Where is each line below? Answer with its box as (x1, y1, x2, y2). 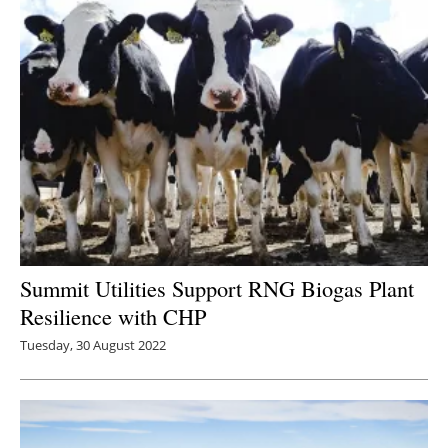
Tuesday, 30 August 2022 (20, 335, 166, 354)
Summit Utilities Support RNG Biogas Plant (20, 272, 414, 303)
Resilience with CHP (20, 300, 206, 331)
